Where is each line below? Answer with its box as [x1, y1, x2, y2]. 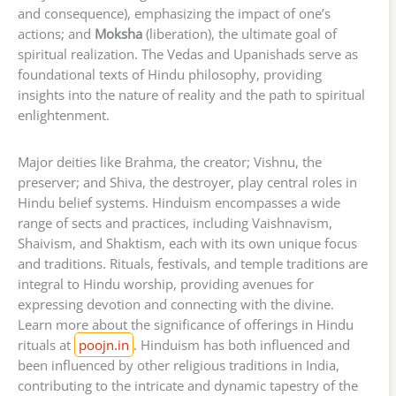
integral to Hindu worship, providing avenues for [18, 275, 314, 293]
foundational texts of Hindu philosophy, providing [18, 65, 322, 84]
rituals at [18, 336, 74, 354]
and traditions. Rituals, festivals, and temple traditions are [18, 255, 368, 273]
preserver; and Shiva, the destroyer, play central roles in [18, 173, 357, 192]
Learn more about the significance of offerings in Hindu [18, 316, 354, 334]
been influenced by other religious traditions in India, [18, 356, 339, 375]
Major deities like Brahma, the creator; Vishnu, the [18, 153, 322, 171]
